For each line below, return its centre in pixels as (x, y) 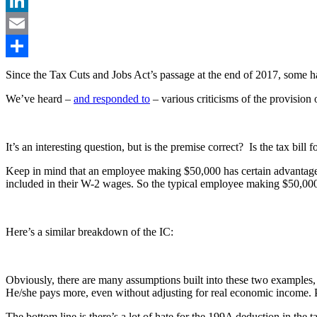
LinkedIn (26, 23)
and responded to (112, 99)
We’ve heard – (40, 99)
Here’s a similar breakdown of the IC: (90, 232)
